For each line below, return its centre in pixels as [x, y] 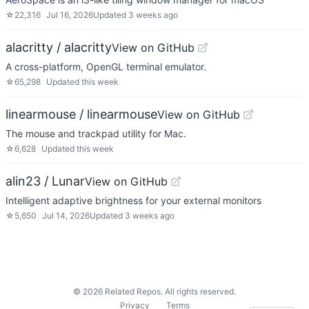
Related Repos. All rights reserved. [169, 291]
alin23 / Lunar [45, 181]
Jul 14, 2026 [66, 216]
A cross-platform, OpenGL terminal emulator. [106, 67]
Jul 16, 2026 [70, 15]
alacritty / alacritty [59, 47]
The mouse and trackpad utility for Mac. [96, 133]
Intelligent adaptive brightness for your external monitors [133, 200]
